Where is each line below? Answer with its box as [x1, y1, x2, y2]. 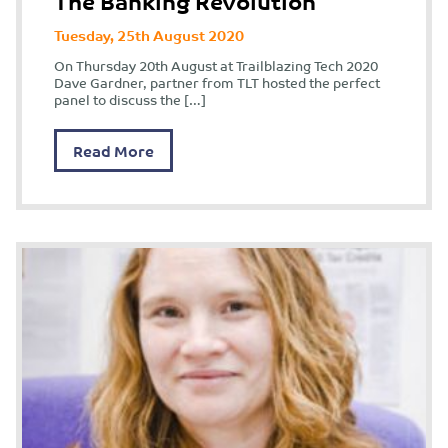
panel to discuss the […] [54, 88, 206, 112]
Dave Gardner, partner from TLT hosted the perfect [54, 71, 380, 95]
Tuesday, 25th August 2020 [54, 21, 244, 47]
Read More [73, 137, 154, 165]
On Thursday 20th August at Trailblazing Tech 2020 [54, 54, 378, 78]
